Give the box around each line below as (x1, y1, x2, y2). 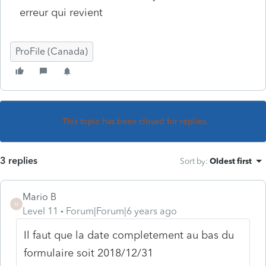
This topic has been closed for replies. (62, 116, 208, 126)
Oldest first (210, 156, 252, 166)
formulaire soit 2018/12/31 (24, 246, 154, 259)
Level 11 (23, 205, 58, 217)
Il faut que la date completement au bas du (24, 228, 235, 242)
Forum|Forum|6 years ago (66, 205, 177, 217)
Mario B (23, 191, 56, 202)
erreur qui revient (20, 5, 103, 19)
